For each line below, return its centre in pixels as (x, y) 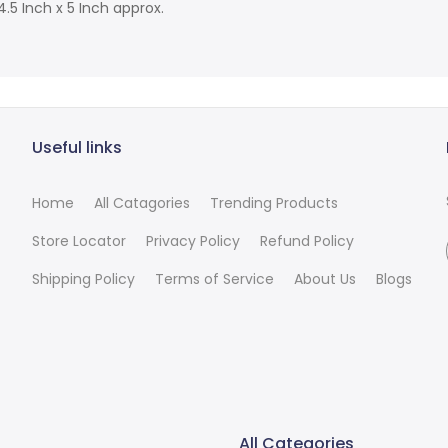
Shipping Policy (84, 279)
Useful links (77, 148)
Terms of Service (215, 279)
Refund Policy (307, 241)
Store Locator (79, 241)
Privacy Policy (193, 241)
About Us (325, 279)
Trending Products (274, 203)
